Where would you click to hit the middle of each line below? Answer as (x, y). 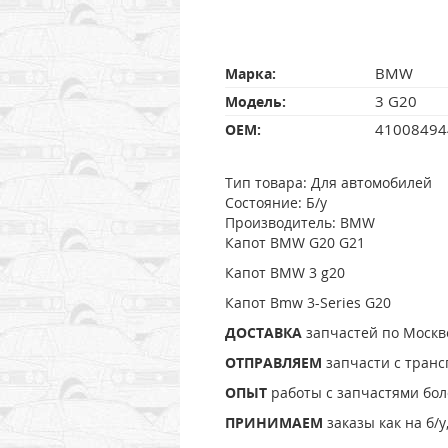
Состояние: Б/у (275, 203)
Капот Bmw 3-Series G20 (307, 303)
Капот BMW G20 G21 (294, 243)
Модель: (255, 102)
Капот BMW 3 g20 (284, 273)
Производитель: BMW (299, 223)
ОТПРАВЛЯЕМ (273, 363)
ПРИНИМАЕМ (273, 423)
